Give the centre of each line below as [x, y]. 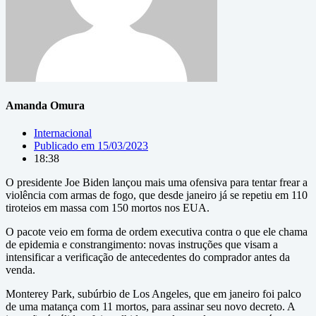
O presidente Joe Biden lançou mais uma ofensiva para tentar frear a [157, 183]
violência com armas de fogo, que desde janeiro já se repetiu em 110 [157, 195]
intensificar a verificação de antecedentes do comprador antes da [148, 257]
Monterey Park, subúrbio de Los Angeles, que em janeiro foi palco [153, 294]
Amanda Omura [45, 105]
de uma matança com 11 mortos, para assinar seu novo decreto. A [150, 307]
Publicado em [64, 146]
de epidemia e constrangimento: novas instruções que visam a [142, 245]
